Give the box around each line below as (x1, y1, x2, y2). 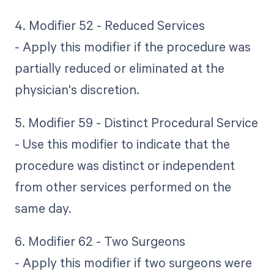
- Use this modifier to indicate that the (14, 135, 230, 153)
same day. (14, 199, 72, 217)
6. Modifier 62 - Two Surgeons (14, 232, 185, 250)
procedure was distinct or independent (14, 157, 235, 174)
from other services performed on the (14, 178, 231, 196)
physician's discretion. (14, 81, 139, 98)
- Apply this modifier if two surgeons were (14, 254, 252, 272)
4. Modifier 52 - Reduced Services (14, 17, 205, 34)
